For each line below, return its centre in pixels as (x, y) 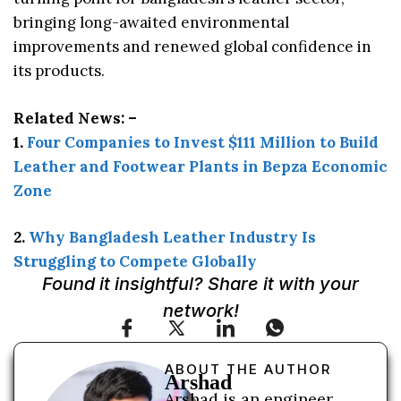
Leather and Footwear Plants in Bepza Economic (200, 166)
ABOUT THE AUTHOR (248, 369)
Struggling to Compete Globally (135, 262)
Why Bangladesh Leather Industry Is (172, 238)
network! (200, 310)
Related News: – (75, 118)
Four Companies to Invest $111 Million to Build (203, 142)
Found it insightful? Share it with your (200, 283)
